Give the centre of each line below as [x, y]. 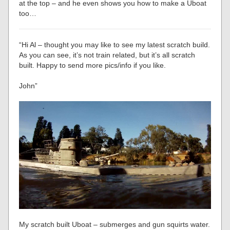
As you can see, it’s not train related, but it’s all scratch [107, 55]
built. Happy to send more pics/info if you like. [93, 65]
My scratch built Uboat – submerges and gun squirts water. [115, 224]
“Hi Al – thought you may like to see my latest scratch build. [115, 45]
